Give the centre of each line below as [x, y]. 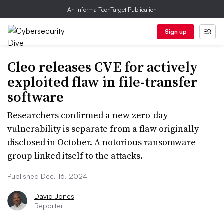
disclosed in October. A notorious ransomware [102, 142]
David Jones [54, 196]
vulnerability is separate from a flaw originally [103, 129]
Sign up [176, 32]
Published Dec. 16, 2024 [47, 176]
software [36, 97]
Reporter [49, 206]
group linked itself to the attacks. [75, 156]
